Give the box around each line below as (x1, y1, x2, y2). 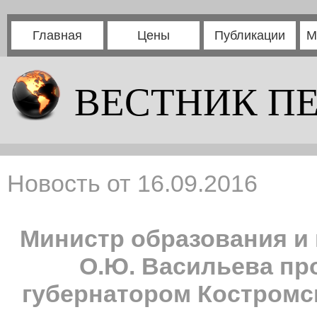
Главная (33, 28, 82, 42)
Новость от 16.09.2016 (7, 170, 258, 197)
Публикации (214, 28, 285, 42)
